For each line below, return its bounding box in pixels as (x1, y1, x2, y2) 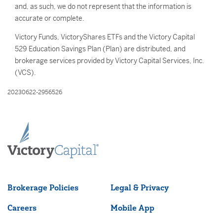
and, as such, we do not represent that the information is (15, 2, 191, 11)
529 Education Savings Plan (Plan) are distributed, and (15, 44, 185, 53)
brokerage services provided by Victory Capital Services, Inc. (15, 56, 204, 65)
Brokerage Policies (7, 183, 78, 192)
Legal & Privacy (110, 183, 169, 192)
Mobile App (110, 203, 154, 213)
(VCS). (15, 68, 36, 77)
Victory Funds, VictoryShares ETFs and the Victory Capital (15, 33, 195, 41)
